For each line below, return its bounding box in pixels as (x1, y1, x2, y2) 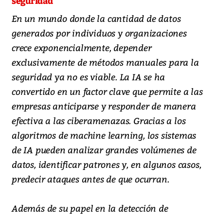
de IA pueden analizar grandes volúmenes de (12, 143, 197, 156)
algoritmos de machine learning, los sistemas (12, 128, 197, 141)
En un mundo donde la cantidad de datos (12, 12, 181, 24)
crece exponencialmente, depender (12, 41, 152, 54)
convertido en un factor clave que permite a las (12, 85, 203, 97)
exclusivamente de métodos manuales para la (12, 55, 199, 68)
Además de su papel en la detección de (12, 201, 168, 214)
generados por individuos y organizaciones (12, 26, 187, 39)
